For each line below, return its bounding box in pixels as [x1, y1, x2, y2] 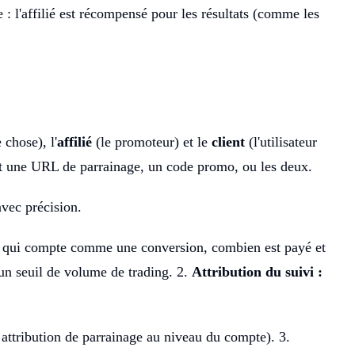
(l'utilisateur [245, 133, 317, 150]
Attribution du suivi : [192, 263, 323, 280]
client [212, 133, 245, 150]
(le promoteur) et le [92, 133, 212, 150]
